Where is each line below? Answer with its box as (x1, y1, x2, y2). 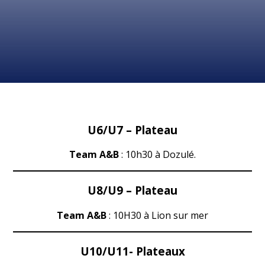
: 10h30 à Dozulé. (121, 148, 196, 161)
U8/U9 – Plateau (88, 183, 177, 198)
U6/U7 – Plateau (88, 122, 177, 137)
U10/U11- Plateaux (80, 243, 185, 258)
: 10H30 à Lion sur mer (106, 208, 208, 222)
